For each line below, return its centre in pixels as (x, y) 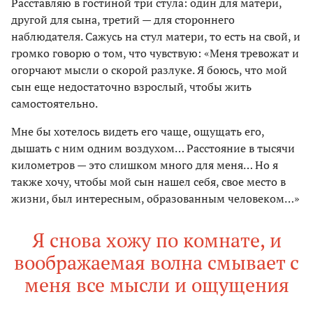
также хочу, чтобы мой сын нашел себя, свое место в (148, 182)
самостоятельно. (54, 104)
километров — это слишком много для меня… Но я (145, 165)
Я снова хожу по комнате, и (156, 240)
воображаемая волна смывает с (156, 263)
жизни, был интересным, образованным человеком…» (155, 199)
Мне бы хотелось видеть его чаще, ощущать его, (138, 132)
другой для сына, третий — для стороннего (123, 20)
